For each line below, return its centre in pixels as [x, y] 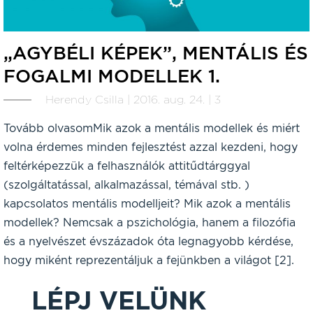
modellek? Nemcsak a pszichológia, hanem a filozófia [150, 223]
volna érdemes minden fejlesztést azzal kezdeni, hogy [151, 147]
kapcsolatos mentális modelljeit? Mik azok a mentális [147, 204]
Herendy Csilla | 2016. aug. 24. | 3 [133, 100]
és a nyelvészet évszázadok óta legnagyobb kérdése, [148, 242]
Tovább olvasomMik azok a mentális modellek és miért [152, 129]
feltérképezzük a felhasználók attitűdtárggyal [127, 166]
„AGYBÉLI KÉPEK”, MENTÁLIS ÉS [156, 53]
